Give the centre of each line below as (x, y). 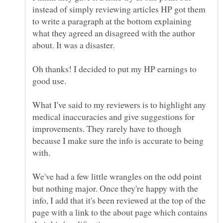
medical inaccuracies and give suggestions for (113, 116)
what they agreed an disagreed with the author (114, 33)
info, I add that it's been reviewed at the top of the (119, 200)
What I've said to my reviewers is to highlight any (119, 104)
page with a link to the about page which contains (120, 212)
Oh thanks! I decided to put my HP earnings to (114, 68)
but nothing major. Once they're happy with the (115, 188)
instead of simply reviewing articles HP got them (119, 9)
